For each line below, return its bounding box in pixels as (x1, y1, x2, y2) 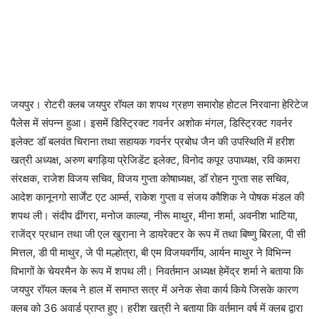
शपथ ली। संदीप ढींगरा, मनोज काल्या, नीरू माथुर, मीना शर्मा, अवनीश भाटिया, (11, 208, 298, 222)
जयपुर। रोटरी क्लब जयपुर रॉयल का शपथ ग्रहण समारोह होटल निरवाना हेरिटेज (11, 97, 308, 111)
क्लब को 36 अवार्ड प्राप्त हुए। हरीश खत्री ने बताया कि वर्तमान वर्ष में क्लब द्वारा (11, 300, 303, 315)
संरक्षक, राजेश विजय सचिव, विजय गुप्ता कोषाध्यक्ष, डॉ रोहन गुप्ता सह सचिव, (11, 171, 289, 185)
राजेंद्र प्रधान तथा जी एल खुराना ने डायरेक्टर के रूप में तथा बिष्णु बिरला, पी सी (11, 226, 305, 241)
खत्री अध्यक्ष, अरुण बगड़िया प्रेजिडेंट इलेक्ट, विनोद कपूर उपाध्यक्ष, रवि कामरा (11, 152, 300, 167)
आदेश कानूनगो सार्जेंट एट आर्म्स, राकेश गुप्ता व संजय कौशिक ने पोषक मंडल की (11, 189, 304, 204)
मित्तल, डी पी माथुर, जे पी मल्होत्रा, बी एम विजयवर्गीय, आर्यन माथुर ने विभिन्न (11, 245, 291, 259)
